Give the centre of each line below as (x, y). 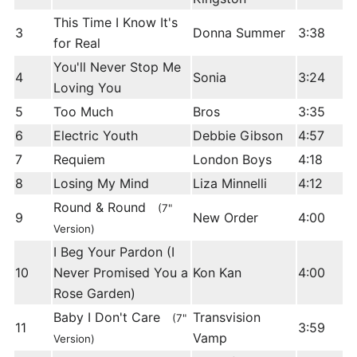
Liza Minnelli (230, 184)
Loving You (87, 88)
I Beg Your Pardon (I (114, 252)
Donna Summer (239, 33)
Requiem (79, 160)
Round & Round (106, 208)
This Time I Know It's (116, 23)
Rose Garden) (94, 294)
